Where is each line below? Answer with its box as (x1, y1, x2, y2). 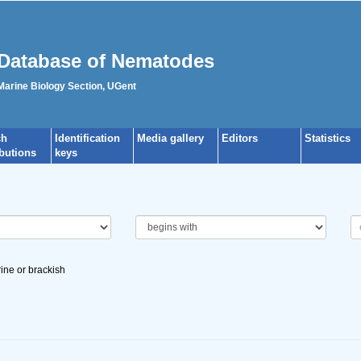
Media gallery (137, 132, 204, 144)
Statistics (305, 132, 351, 144)
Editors (222, 132, 258, 144)
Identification (55, 132, 120, 144)
